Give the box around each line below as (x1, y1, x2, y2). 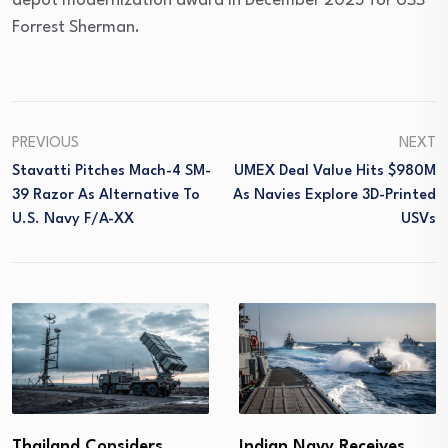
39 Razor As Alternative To (12, 187, 200, 203)
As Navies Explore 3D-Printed (233, 187, 436, 203)
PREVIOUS (12, 135, 79, 151)
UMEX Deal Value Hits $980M (234, 163, 436, 179)
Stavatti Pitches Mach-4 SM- (12, 163, 211, 179)
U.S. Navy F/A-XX (12, 211, 134, 227)
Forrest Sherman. (12, 18, 140, 36)
